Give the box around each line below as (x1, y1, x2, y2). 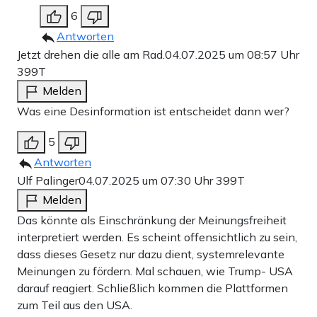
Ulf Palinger (17, 173, 79, 188)
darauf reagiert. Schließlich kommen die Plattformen (17, 281, 288, 296)
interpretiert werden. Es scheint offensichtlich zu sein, (17, 230, 297, 245)
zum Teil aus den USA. (17, 298, 132, 313)
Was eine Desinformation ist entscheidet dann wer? (17, 104, 289, 119)
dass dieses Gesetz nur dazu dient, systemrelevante (17, 247, 284, 262)
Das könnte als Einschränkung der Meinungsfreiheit (17, 213, 287, 228)
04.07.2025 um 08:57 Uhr (165, 47, 299, 62)
